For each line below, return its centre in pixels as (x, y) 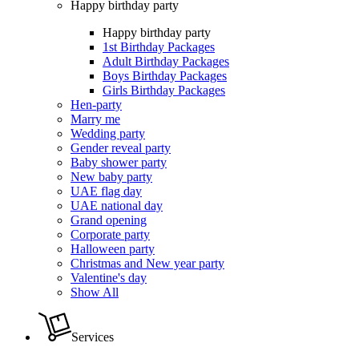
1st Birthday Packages (159, 47)
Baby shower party (119, 163)
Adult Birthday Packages (166, 62)
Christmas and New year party (147, 264)
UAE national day (117, 206)
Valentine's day (109, 278)
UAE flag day (106, 192)
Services (93, 337)
